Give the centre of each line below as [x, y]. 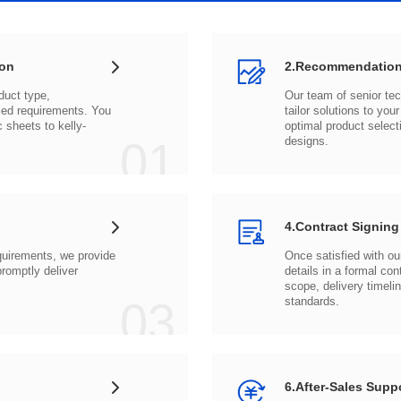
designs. [306, 141]
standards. [311, 301]
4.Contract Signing [341, 226]
